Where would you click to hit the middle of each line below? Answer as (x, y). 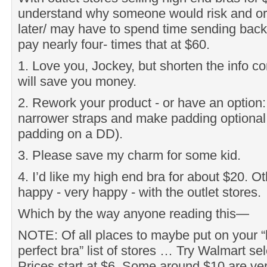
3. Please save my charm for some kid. (129, 155)
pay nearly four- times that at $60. (114, 44)
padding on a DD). (70, 133)
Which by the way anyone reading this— (133, 213)
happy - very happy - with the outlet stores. (139, 192)
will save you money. (77, 81)
